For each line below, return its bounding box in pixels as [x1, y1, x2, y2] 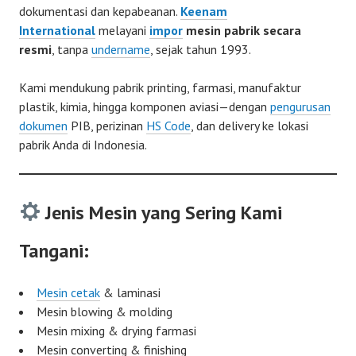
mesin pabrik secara [183, 21, 301, 38]
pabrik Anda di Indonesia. [19, 136, 147, 153]
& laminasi [100, 284, 161, 300]
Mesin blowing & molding [37, 303, 172, 319]
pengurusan [270, 98, 331, 114]
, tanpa [52, 41, 91, 57]
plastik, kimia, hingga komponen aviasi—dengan [19, 98, 270, 114]
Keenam [180, 2, 227, 19]
